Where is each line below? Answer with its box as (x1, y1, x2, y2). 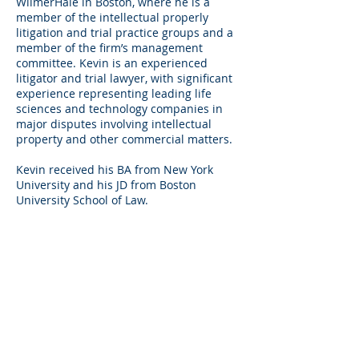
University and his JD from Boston (16, 177, 196, 192)
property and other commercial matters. (16, 131, 232, 147)
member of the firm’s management (16, 40, 203, 55)
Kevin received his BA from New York (16, 162, 213, 177)
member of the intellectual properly (16, 10, 208, 25)
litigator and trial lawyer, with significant (16, 71, 232, 86)
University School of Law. (16, 192, 148, 208)
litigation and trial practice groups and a (16, 25, 233, 40)
